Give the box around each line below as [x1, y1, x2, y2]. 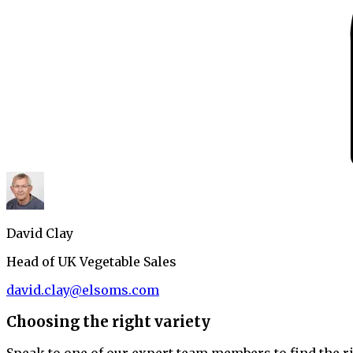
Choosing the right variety [6, 312, 210, 331]
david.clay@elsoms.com [6, 281, 159, 298]
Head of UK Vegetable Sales [6, 253, 176, 269]
